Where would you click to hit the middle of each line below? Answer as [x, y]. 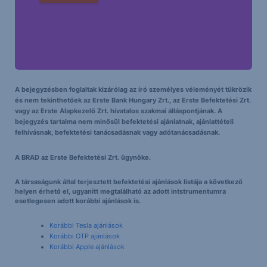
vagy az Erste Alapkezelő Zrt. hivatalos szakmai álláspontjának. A [118, 111]
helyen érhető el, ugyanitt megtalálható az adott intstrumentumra [120, 191]
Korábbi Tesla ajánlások [86, 225]
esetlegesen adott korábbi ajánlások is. [77, 201]
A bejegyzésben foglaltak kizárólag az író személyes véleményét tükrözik [133, 89]
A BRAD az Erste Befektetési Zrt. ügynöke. [83, 157]
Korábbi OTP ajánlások [84, 236]
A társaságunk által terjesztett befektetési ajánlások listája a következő [128, 181]
